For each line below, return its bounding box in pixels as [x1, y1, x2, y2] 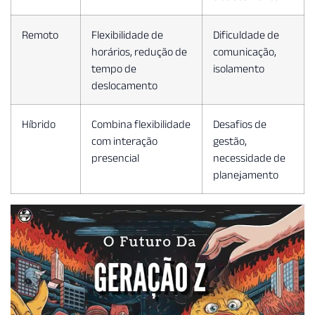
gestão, [213, 134, 247, 148]
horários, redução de [91, 45, 187, 58]
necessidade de [213, 151, 285, 165]
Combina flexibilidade [91, 117, 191, 131]
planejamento [213, 168, 278, 181]
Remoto [22, 28, 58, 41]
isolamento [213, 62, 264, 75]
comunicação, [213, 45, 276, 58]
